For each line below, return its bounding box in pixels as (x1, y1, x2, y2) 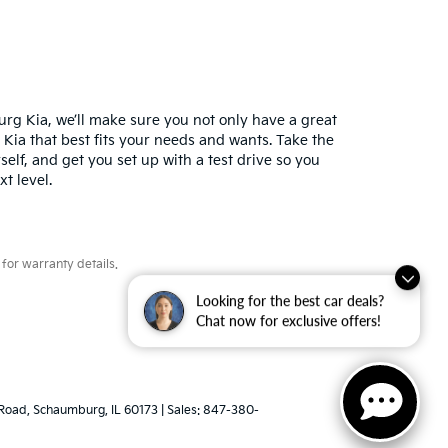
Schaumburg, (30, 403, 108, 419)
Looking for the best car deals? (196, 293, 384, 310)
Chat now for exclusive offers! (196, 313, 381, 330)
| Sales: (158, 403, 203, 419)
